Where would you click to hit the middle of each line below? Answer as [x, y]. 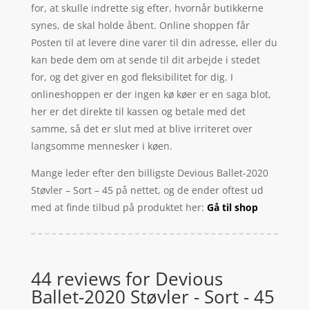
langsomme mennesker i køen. [101, 146]
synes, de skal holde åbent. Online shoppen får [140, 25]
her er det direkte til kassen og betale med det [138, 111]
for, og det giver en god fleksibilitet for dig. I [132, 77]
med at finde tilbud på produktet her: [119, 207]
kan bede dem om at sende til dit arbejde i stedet [145, 59]
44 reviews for [93, 278]
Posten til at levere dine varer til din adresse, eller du [154, 42]
